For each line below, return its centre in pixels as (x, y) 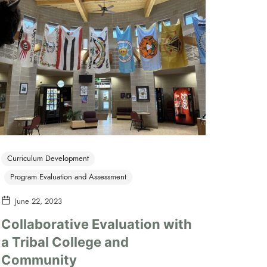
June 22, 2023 (38, 202)
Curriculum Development (48, 159)
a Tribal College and (65, 242)
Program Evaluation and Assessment (68, 177)
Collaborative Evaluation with (97, 224)
